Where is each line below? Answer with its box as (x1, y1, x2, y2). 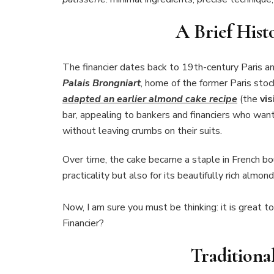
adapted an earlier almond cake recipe (62, 92, 237, 106)
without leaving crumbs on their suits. (62, 124, 222, 138)
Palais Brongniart (62, 76, 141, 91)
